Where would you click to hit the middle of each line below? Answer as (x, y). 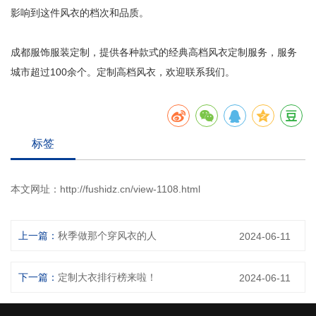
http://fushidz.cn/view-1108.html (130, 189)
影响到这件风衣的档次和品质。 (80, 13)
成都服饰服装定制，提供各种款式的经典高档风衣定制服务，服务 (154, 52)
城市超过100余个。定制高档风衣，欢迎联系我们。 (123, 72)
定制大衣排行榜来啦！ (107, 277)
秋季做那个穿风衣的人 (107, 236)
